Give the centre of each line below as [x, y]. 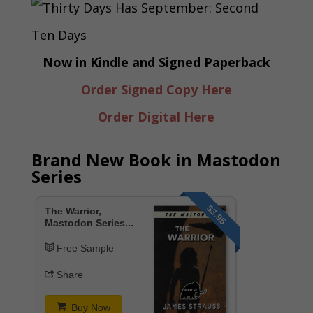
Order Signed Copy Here [156, 89]
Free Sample [86, 248]
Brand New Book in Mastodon [156, 159]
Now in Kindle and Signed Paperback [156, 62]
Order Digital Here [156, 116]
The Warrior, [73, 211]
